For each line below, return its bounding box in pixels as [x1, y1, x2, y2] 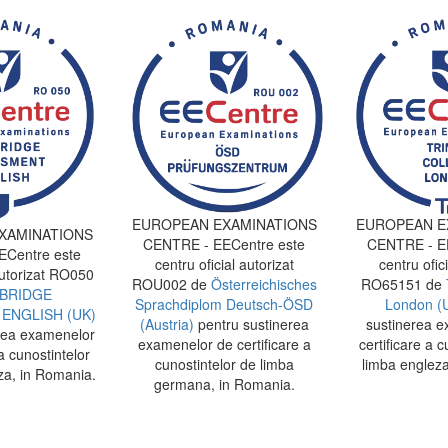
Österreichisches [206, 273, 317, 294]
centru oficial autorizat [154, 253, 294, 274]
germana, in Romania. [153, 373, 295, 394]
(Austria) [139, 313, 194, 334]
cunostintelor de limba [154, 353, 294, 374]
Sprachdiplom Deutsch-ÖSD [135, 293, 313, 314]
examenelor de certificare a [137, 333, 311, 354]
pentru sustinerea [193, 313, 309, 334]
